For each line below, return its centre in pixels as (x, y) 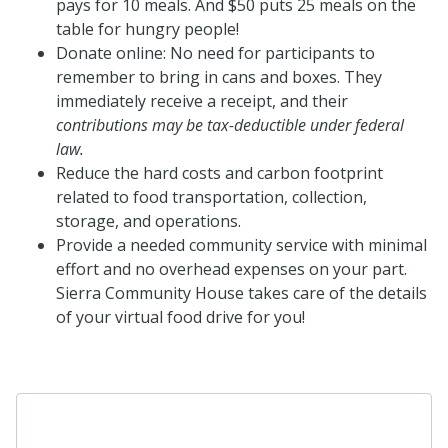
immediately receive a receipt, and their (202, 100)
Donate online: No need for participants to (215, 52)
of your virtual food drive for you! (180, 316)
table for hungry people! (147, 28)
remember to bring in (139, 76)
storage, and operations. (148, 220)
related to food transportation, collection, (211, 196)
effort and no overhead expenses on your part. (231, 268)
